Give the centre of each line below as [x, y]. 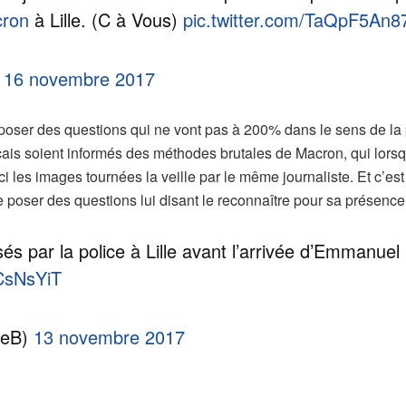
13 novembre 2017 [109, 336]
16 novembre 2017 [79, 78]
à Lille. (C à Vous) [106, 19]
